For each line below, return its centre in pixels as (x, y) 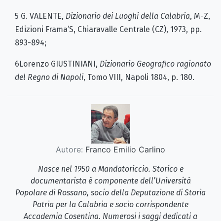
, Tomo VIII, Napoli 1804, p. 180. (139, 77)
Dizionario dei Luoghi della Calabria (128, 16)
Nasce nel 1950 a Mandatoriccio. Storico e (110, 169)
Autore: (69, 149)
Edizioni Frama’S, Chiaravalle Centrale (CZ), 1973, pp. (108, 29)
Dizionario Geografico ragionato (155, 64)
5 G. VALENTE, (40, 16)
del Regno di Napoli (49, 77)
